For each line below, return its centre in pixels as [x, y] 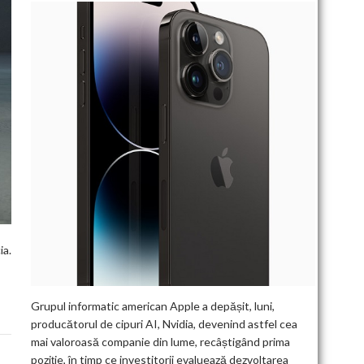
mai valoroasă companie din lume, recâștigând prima [160, 341]
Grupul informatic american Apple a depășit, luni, [152, 305]
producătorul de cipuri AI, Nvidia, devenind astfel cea [164, 323]
